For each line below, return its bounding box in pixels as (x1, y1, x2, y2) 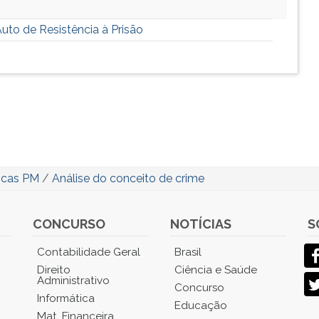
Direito (37, 263, 71, 276)
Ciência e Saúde (174, 263, 257, 276)
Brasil (174, 246, 202, 258)
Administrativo (37, 274, 110, 287)
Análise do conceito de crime (52, 172, 204, 185)
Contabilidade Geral (37, 246, 141, 258)
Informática (37, 292, 95, 305)
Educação (174, 299, 227, 312)
